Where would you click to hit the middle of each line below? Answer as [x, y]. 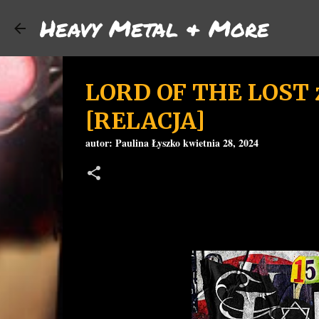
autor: [100, 143]
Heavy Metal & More [155, 28]
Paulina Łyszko [147, 143]
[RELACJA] [145, 121]
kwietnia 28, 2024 [220, 143]
